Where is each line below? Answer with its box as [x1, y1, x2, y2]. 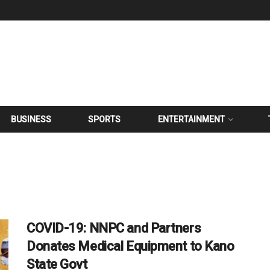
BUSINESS [11, 115, 52, 124]
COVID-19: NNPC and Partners [27, 221, 201, 236]
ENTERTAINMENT [157, 115, 225, 124]
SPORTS [88, 115, 121, 124]
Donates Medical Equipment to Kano [27, 239, 234, 254]
